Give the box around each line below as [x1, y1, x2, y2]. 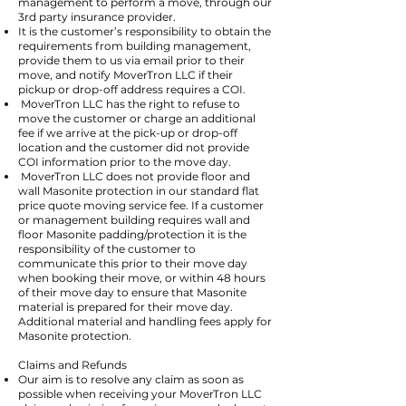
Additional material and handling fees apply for [18, 314, 272, 328]
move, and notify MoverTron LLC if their [18, 68, 233, 82]
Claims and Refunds [18, 358, 127, 372]
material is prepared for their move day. [18, 300, 233, 314]
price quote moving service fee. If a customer [18, 198, 264, 212]
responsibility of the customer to [18, 242, 196, 256]
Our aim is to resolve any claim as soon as [18, 372, 244, 386]
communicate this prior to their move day [18, 256, 247, 270]
